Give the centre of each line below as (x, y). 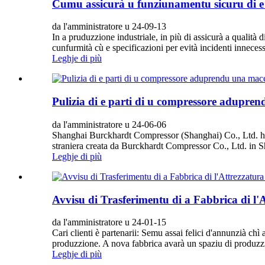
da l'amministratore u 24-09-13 (109, 27)
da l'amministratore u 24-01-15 (109, 222)
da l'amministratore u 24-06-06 (109, 124)
